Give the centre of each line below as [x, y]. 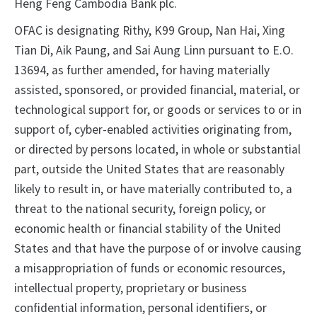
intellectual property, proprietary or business [131, 288]
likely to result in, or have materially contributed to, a [153, 189]
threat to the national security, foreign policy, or [140, 209]
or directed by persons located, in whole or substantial [157, 150]
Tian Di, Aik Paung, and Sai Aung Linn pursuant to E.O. [154, 51]
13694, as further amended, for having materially [142, 70]
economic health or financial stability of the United [148, 229]
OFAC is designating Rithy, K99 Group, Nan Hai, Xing [150, 31]
